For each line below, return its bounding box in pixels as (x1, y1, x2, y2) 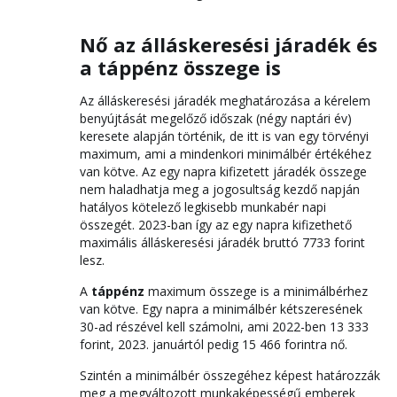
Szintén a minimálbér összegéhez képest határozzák (80, 367, 380, 384)
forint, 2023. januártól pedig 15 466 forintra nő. (80, 336, 351, 353)
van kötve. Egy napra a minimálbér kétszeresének (80, 300, 362, 317)
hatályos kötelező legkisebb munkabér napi (80, 198, 326, 215)
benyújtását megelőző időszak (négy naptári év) (80, 110, 352, 127)
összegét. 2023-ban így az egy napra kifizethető (80, 216, 352, 233)
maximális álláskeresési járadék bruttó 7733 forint (80, 234, 365, 251)
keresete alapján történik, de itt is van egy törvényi (80, 128, 369, 144)
